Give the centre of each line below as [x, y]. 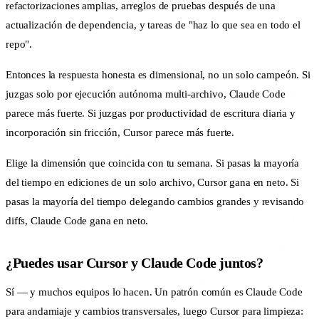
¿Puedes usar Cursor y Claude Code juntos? [135, 263]
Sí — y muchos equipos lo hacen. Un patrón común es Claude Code [154, 292]
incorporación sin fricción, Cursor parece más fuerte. [120, 133]
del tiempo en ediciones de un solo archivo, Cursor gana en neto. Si [152, 183]
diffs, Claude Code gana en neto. [77, 221]
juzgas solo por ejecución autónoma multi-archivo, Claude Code [146, 94]
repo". [19, 45]
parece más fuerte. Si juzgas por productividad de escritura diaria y [151, 114]
